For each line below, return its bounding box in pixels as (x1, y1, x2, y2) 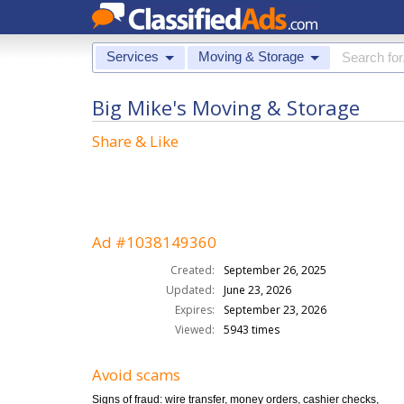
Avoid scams (92, 364, 180, 385)
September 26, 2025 (224, 262, 326, 278)
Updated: (166, 282, 215, 298)
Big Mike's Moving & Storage (92, 94, 360, 121)
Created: (170, 262, 215, 278)
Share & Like (92, 131, 179, 151)
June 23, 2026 (224, 282, 291, 298)
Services (106, 49, 159, 64)
